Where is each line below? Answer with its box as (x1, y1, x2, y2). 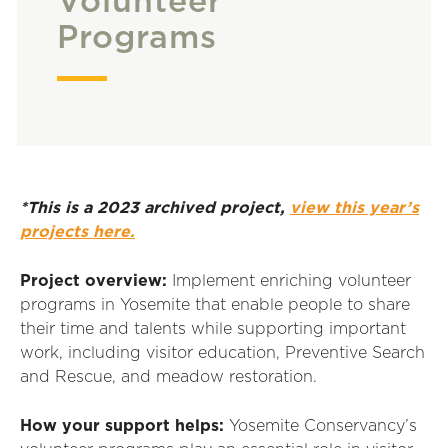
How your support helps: (20, 418, 224, 434)
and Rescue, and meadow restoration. (20, 369, 317, 385)
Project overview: (20, 273, 167, 289)
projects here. (20, 224, 135, 240)
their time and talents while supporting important (20, 321, 406, 337)
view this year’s (290, 200, 419, 216)
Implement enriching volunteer (167, 273, 411, 289)
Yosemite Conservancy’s (224, 418, 417, 434)
